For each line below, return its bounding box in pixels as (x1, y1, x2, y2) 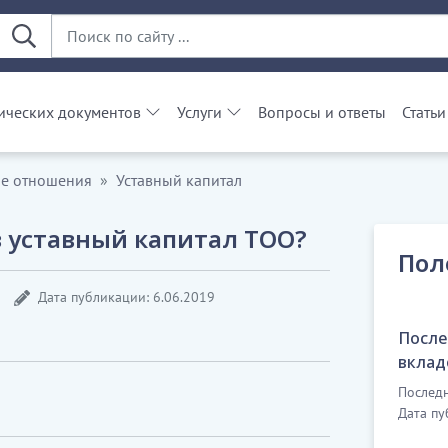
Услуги (177, 102, 222, 122)
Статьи (402, 102, 446, 122)
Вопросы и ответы (258, 102, 386, 122)
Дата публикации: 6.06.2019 (38, 288, 215, 306)
